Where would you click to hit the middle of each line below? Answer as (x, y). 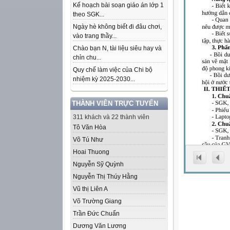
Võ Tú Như (88, 140)
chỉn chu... (87, 57)
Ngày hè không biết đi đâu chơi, (117, 27)
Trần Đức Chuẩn (96, 214)
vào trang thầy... (95, 36)
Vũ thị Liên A (90, 189)
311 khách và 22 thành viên (111, 117)
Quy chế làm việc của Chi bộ (113, 70)
